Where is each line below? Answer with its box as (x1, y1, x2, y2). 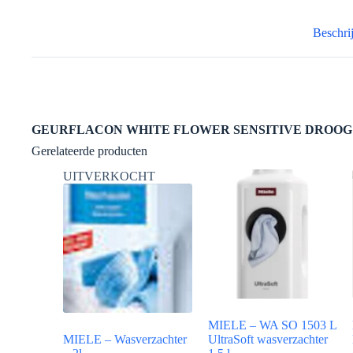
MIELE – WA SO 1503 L (207, 318, 336, 333)
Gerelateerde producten (32, 143, 147, 158)
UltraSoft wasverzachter (207, 333, 328, 347)
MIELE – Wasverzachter (63, 333, 187, 347)
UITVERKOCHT (63, 169, 155, 184)
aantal (31, 24, 60, 37)
